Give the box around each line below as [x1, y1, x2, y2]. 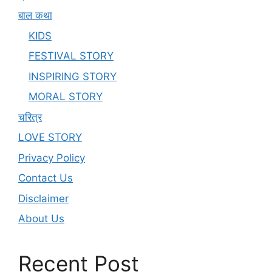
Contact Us [18, 172, 73, 185]
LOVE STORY [18, 131, 82, 144]
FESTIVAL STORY [29, 50, 114, 63]
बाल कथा [18, 9, 52, 22]
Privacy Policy [18, 151, 85, 164]
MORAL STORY [29, 90, 103, 103]
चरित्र [18, 110, 42, 123]
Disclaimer [18, 192, 69, 205]
